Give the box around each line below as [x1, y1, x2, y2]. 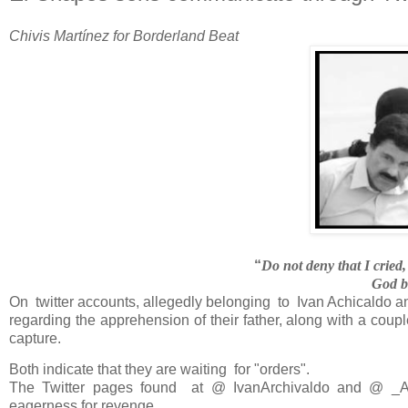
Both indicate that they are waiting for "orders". [9, 361, 310, 377]
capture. [9, 331, 65, 347]
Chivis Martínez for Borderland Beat [9, 28, 239, 45]
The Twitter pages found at [9, 379, 204, 395]
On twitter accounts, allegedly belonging [9, 294, 274, 311]
